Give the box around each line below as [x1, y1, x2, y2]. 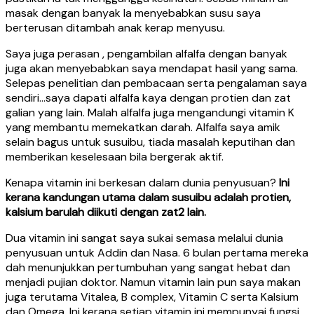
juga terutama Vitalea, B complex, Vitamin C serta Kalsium [6, 289, 299, 304]
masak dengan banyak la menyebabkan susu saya [6, 5, 261, 20]
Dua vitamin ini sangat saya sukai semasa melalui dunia [6, 230, 283, 245]
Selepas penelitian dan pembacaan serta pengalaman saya [6, 75, 307, 90]
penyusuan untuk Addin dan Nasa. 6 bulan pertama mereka [6, 245, 308, 260]
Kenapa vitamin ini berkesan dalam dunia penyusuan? [6, 175, 279, 190]
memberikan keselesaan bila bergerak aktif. [6, 149, 224, 164]
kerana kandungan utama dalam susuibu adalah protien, [6, 189, 291, 205]
